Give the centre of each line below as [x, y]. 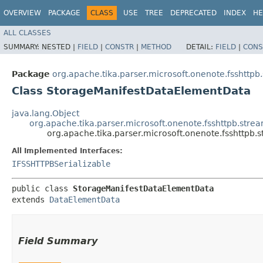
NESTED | [60, 47]
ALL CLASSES [27, 33]
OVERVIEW [22, 13]
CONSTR [119, 47]
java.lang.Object [45, 113]
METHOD [156, 47]
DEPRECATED [193, 13]
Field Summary [58, 241]
